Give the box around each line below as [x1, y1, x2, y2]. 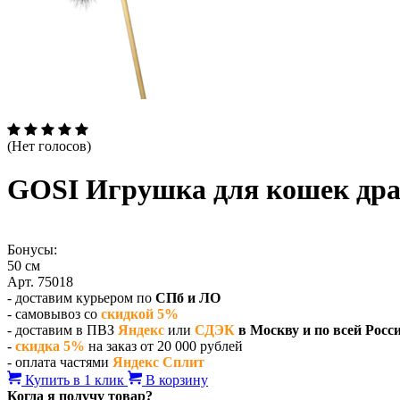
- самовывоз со [7, 305, 101, 321]
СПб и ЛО [155, 289, 221, 305]
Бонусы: [7, 241, 61, 257]
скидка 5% [15, 337, 85, 354]
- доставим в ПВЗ [7, 321, 118, 337]
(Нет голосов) [7, 138, 91, 154]
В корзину [142, 371, 208, 387]
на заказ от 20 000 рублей [85, 337, 243, 354]
